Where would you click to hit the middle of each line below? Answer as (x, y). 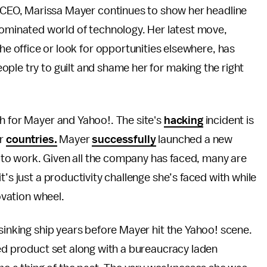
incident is (228, 120)
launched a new (194, 139)
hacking (183, 120)
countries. (32, 139)
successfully (124, 139)
